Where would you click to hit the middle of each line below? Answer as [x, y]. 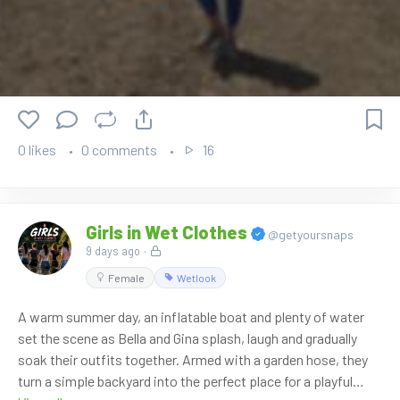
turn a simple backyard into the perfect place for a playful [185, 380]
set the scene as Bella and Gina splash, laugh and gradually [187, 337]
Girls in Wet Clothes [168, 232]
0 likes [38, 149]
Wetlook [196, 277]
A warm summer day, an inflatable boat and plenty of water [191, 316]
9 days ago [113, 250]
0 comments [121, 149]
